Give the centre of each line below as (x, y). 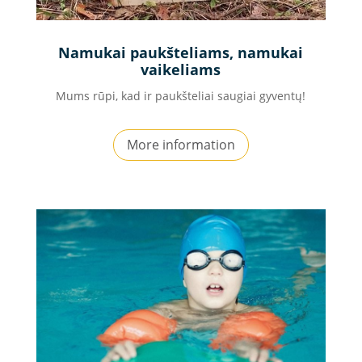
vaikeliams (181, 70)
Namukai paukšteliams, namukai (181, 53)
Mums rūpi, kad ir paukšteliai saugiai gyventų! (181, 96)
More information (181, 145)
